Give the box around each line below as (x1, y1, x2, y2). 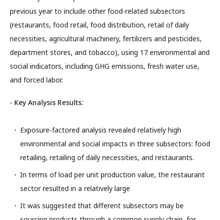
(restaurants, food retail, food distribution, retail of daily (10, 20, 189, 30)
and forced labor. (10, 75, 63, 85)
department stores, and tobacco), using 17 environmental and (10, 48, 210, 57)
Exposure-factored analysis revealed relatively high (20, 125, 181, 135)
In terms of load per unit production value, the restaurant (20, 169, 205, 179)
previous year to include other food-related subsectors (10, 6, 185, 16)
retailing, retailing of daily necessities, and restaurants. (20, 152, 194, 162)
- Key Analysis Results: (10, 97, 83, 107)
